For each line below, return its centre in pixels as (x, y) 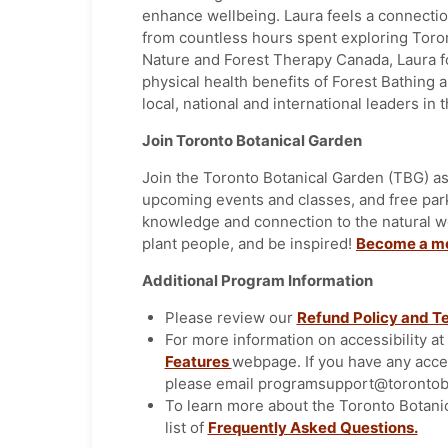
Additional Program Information (257, 281)
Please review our (230, 318)
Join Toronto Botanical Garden (252, 141)
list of (186, 428)
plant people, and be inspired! (249, 244)
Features (198, 362)
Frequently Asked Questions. (312, 428)
